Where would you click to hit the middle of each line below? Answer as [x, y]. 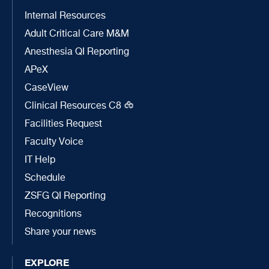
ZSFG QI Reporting [65, 196]
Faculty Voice [54, 142]
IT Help [40, 160]
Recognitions [53, 214]
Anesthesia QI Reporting [77, 52]
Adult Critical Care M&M [77, 34]
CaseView [47, 88]
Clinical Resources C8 [73, 106]
